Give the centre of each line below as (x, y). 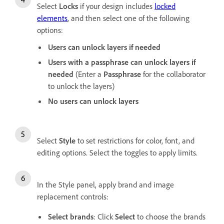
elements (52, 18)
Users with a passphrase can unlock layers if (122, 62)
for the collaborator (173, 74)
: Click (104, 216)
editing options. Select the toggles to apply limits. (117, 152)
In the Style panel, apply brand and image (105, 184)
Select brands (71, 216)
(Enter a (88, 74)
